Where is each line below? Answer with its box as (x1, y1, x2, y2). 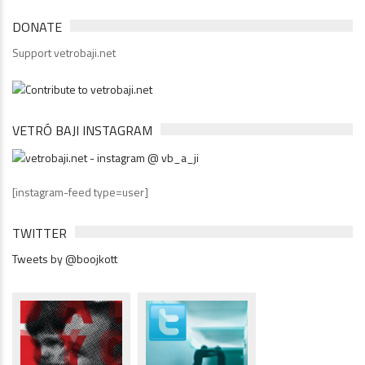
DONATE (12, 16, 62, 37)
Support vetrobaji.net (12, 43, 116, 61)
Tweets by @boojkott (12, 249, 117, 267)
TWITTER (12, 222, 67, 243)
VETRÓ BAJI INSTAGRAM (12, 121, 152, 140)
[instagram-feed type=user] (12, 182, 148, 200)
